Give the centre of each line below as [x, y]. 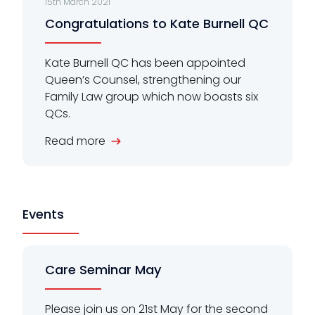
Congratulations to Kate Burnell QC [157, 23]
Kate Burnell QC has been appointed [145, 63]
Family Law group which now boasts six [152, 96]
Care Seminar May [103, 269]
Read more [75, 141]
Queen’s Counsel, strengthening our [143, 79]
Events [43, 214]
